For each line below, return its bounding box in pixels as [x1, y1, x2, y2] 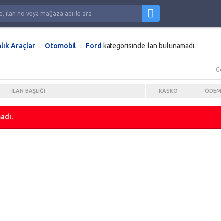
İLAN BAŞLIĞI [11, 88, 45, 94]
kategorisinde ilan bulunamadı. [103, 42, 196, 50]
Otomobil [44, 42, 76, 50]
